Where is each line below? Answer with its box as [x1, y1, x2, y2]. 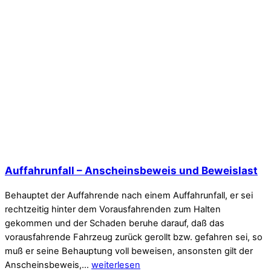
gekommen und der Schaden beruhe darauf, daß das [5, 217, 224, 229]
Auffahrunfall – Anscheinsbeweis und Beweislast [5, 163, 258, 177]
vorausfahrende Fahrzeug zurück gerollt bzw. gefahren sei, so [5, 231, 263, 243]
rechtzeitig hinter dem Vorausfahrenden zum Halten [5, 203, 221, 215]
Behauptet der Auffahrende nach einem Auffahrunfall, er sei [5, 189, 253, 201]
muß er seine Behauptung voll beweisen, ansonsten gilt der [5, 245, 253, 256]
